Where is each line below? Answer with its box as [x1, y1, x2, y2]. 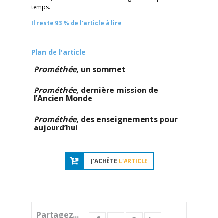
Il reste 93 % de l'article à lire [31, 19, 122, 27]
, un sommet [76, 64, 126, 74]
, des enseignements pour [76, 114, 178, 125]
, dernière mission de [76, 85, 158, 95]
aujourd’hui [34, 122, 78, 133]
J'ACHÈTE [91, 157, 119, 165]
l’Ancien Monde [34, 93, 92, 104]
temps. [31, 3, 50, 11]
